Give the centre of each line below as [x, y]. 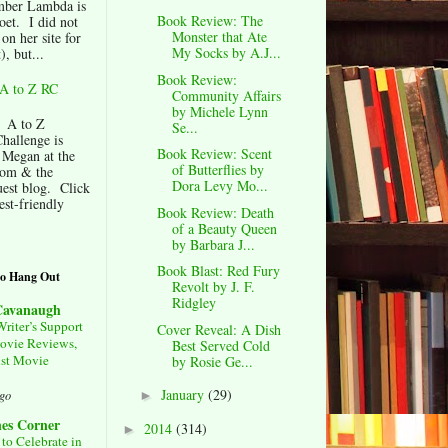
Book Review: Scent [214, 154]
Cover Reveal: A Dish [218, 329]
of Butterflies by [217, 170]
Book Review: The [209, 21]
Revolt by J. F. [213, 287]
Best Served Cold [220, 345]
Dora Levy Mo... [219, 186]
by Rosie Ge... [212, 361]
